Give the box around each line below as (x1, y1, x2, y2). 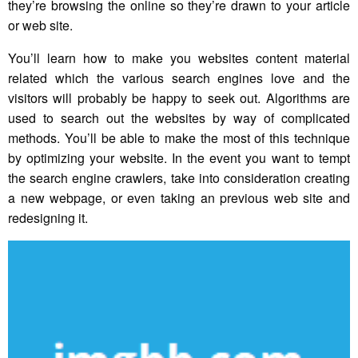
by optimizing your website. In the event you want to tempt (8, 149, 350, 168)
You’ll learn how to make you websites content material (8, 49, 350, 68)
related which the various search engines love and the (8, 69, 350, 88)
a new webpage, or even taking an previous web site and (8, 189, 350, 208)
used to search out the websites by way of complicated (8, 109, 350, 128)
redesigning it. (8, 209, 88, 228)
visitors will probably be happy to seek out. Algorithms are (8, 89, 350, 108)
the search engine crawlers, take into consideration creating (8, 169, 350, 188)
